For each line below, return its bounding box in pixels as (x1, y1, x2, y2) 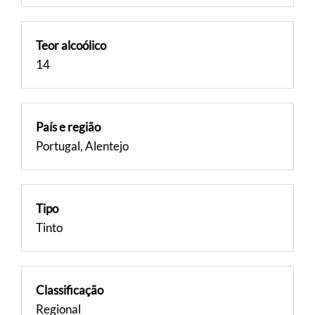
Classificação (36, 283, 103, 297)
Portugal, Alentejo (36, 139, 129, 153)
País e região (36, 120, 101, 134)
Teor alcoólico (36, 38, 106, 53)
